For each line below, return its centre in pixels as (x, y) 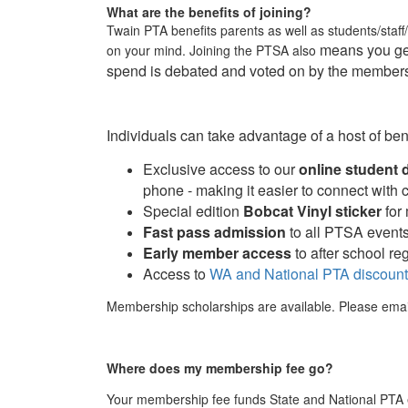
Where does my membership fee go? (220, 367)
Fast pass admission (214, 231)
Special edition (193, 210)
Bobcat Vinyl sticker (312, 210)
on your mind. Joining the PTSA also (213, 50)
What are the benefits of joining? (209, 11)
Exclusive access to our (221, 168)
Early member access (217, 252)
